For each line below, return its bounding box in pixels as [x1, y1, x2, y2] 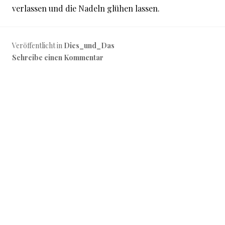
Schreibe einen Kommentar [12, 53, 103, 62]
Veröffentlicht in [12, 41, 64, 50]
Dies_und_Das [64, 41, 115, 50]
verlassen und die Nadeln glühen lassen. [12, 3, 160, 14]
